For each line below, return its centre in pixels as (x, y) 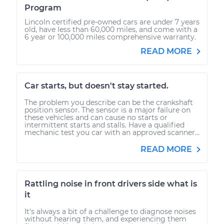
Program (43, 7)
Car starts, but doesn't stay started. (96, 85)
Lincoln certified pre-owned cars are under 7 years (112, 22)
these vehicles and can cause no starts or (96, 117)
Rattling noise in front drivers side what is (111, 183)
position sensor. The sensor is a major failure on (107, 110)
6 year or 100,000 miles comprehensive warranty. (110, 37)
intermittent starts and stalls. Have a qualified (104, 125)
